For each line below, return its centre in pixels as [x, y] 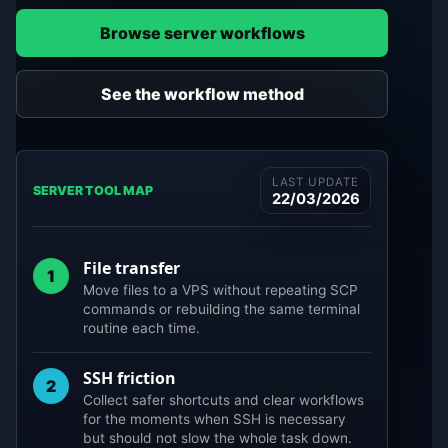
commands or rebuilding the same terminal [222, 308]
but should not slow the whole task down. [218, 437]
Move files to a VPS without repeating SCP [221, 289]
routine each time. [142, 327]
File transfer [132, 267]
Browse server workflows [202, 32]
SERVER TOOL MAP [93, 191]
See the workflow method [202, 93]
